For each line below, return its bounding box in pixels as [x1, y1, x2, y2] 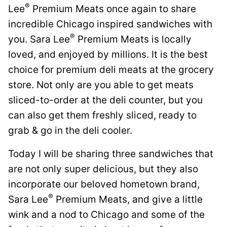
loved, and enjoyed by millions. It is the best [8, 49, 208, 60]
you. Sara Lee [8, 33, 70, 45]
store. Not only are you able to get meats [8, 79, 194, 91]
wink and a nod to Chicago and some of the [8, 209, 205, 220]
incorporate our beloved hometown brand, [8, 178, 200, 190]
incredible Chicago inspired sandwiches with [8, 18, 212, 30]
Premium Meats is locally [75, 33, 192, 45]
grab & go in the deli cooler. [8, 125, 132, 136]
